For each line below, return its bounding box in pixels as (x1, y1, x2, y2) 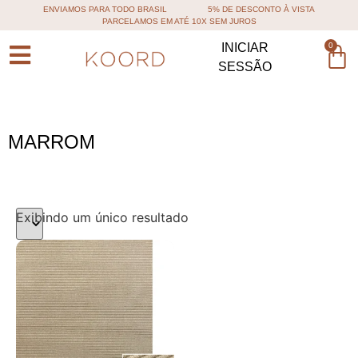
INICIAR (221, 41, 268, 54)
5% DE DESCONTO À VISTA (207, 5, 315, 14)
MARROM (8, 131, 95, 153)
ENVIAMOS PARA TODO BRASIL (43, 5, 168, 14)
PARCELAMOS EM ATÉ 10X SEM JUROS (101, 17, 257, 26)
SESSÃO (218, 60, 272, 74)
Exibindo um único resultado (16, 209, 189, 225)
